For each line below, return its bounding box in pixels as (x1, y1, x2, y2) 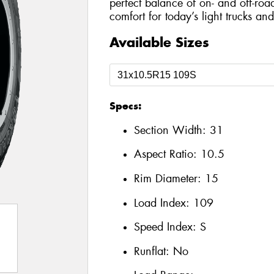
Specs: (109, 99, 141, 113)
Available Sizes (109, 34, 209, 51)
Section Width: (133, 122, 210, 138)
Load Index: (133, 195, 193, 210)
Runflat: (133, 243, 173, 259)
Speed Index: (133, 220, 200, 235)
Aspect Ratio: (133, 147, 201, 162)
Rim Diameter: (133, 171, 205, 186)
